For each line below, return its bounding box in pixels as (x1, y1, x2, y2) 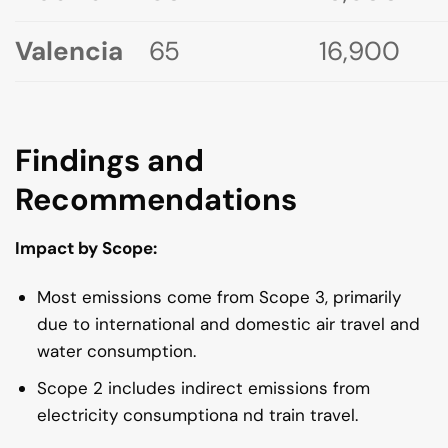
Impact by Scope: (15, 236, 161, 259)
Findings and (15, 141, 204, 181)
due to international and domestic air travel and (37, 312, 421, 335)
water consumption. (37, 339, 197, 362)
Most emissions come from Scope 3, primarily (37, 285, 402, 308)
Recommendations (15, 180, 297, 220)
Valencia (15, 34, 123, 69)
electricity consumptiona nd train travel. (37, 403, 359, 426)
